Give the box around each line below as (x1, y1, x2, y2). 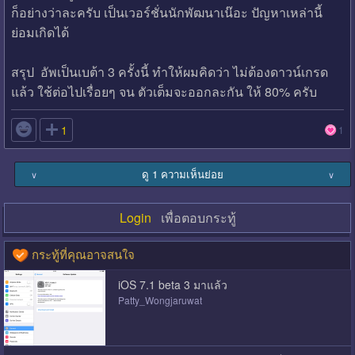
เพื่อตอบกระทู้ (151, 208, 236, 227)
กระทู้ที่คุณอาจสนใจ (28, 245, 135, 262)
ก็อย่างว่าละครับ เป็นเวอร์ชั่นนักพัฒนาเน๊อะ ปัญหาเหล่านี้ (10, 2, 323, 21)
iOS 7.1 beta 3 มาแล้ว (117, 276, 227, 292)
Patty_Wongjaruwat (117, 292, 202, 307)
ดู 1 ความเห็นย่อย (142, 166, 224, 181)
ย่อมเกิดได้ (10, 22, 69, 41)
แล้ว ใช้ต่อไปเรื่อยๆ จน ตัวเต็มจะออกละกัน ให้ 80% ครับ (10, 82, 317, 101)
